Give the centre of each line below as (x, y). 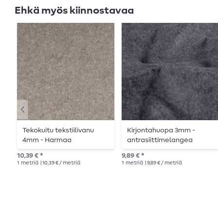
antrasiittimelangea (160, 140)
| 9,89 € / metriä (163, 163)
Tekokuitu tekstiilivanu (58, 131)
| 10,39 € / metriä (60, 163)
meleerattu (42, 150)
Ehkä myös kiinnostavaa (74, 10)
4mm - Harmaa (47, 140)
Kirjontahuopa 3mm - (161, 131)
